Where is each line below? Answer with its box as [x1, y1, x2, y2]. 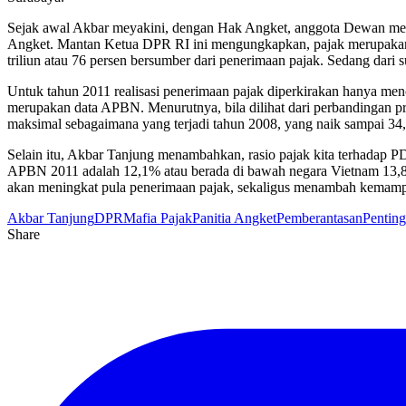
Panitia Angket [192, 209, 276, 226]
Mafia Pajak [123, 209, 192, 226]
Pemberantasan [276, 209, 362, 226]
